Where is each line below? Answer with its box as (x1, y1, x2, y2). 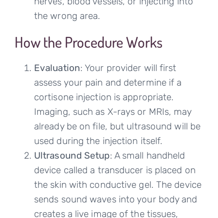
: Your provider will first (80, 62, 177, 74)
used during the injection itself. (34, 135, 163, 147)
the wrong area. (34, 10, 101, 22)
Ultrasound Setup (34, 150, 110, 162)
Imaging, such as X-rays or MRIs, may (34, 106, 192, 118)
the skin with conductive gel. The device (34, 179, 201, 191)
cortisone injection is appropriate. (34, 91, 174, 103)
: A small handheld (109, 150, 185, 162)
